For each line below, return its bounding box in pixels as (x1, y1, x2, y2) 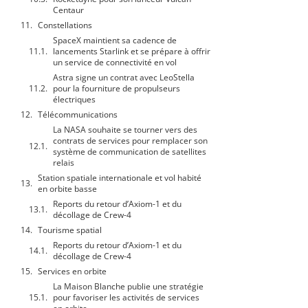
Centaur (53, 4, 84, 16)
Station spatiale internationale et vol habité (38, 172, 201, 184)
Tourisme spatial (38, 224, 104, 236)
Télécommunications (38, 109, 118, 121)
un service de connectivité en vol (53, 56, 177, 69)
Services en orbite (38, 265, 107, 278)
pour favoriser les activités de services (53, 291, 199, 304)
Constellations (38, 19, 92, 32)
